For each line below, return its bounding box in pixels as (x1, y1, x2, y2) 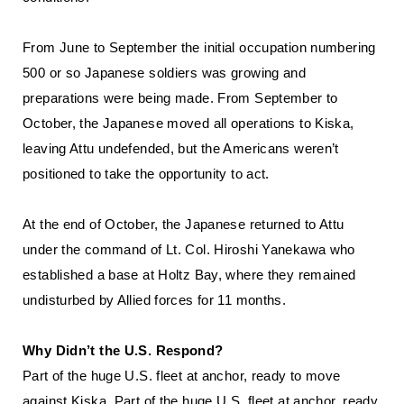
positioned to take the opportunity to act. (23, 166, 270, 181)
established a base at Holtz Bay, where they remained (23, 267, 356, 282)
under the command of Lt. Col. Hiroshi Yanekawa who (23, 242, 355, 257)
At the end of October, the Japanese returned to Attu (23, 216, 344, 232)
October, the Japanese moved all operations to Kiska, (23, 115, 354, 131)
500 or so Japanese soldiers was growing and (23, 65, 307, 80)
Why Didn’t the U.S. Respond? (23, 343, 224, 358)
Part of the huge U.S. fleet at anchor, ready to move (23, 368, 341, 383)
